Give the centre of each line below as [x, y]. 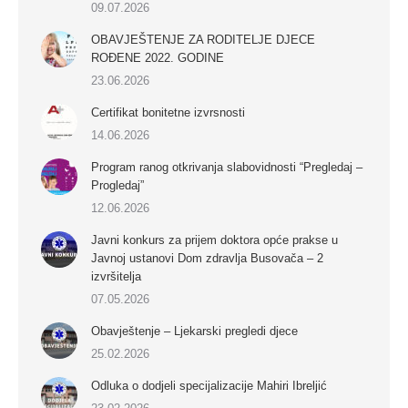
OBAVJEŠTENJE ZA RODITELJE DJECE [203, 40]
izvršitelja [116, 277]
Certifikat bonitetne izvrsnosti [168, 113]
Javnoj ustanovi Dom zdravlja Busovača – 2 [207, 259]
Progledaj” [117, 186]
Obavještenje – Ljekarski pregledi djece [194, 331]
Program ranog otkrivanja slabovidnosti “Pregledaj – [227, 168]
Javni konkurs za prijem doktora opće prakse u [214, 240]
